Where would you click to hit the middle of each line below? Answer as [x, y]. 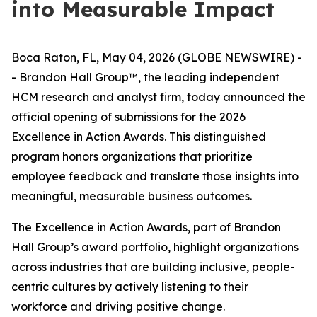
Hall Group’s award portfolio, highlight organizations [155, 247]
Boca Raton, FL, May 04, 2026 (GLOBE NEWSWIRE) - [157, 57]
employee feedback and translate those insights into [155, 176]
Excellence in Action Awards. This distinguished [139, 137]
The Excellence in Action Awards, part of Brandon [146, 227]
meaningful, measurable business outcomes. [132, 196]
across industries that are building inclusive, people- [153, 267]
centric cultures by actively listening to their [130, 287]
